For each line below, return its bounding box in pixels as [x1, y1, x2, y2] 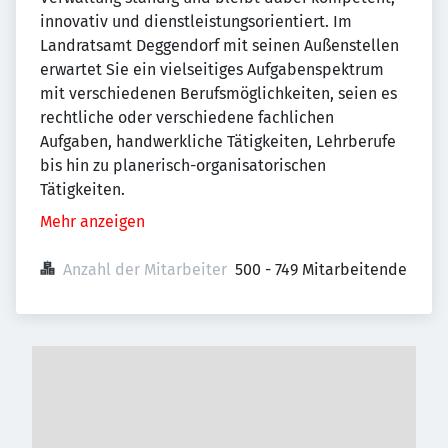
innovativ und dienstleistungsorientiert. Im [40, 12, 352, 31]
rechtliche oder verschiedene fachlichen [40, 108, 334, 127]
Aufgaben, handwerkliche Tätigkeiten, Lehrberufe [40, 132, 396, 151]
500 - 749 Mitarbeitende [235, 260, 407, 279]
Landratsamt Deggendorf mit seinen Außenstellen [40, 36, 399, 55]
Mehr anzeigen [40, 212, 145, 231]
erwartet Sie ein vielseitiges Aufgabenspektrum [40, 60, 384, 79]
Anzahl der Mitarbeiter [63, 260, 227, 279]
